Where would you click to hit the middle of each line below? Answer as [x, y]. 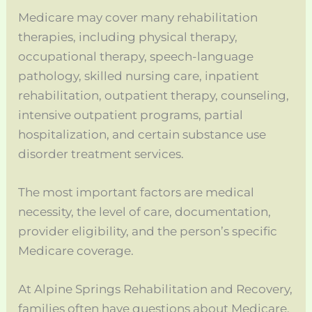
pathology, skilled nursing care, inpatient [139, 76]
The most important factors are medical [136, 192]
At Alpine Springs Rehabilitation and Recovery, [156, 289]
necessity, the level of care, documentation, [145, 211]
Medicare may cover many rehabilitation [138, 17]
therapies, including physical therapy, [128, 37]
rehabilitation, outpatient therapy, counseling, [154, 95]
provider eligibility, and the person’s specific [148, 231]
